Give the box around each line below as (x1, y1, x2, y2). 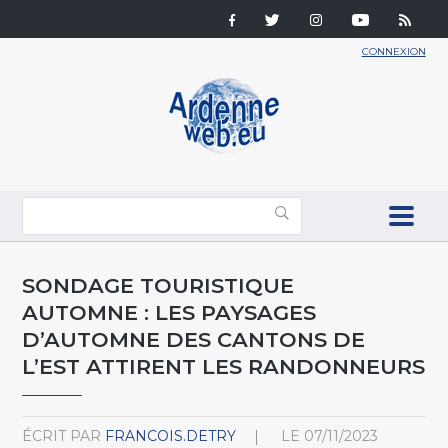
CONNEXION (361, 45, 426, 58)
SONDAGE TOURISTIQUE (22, 272, 295, 298)
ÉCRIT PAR (22, 426, 102, 445)
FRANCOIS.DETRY (105, 426, 237, 445)
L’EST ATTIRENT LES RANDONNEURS (22, 353, 426, 379)
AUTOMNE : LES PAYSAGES (22, 299, 317, 325)
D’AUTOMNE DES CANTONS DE (22, 326, 366, 352)
